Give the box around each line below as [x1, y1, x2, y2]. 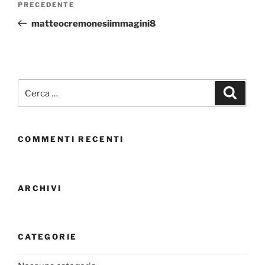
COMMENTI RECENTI [18, 134, 124, 144]
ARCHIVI [18, 183, 62, 193]
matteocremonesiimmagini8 [31, 18, 156, 29]
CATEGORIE [18, 232, 77, 242]
